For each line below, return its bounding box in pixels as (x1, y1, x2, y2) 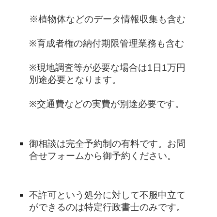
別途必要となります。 (29, 75, 122, 85)
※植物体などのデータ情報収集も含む (29, 14, 186, 24)
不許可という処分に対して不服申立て (29, 190, 186, 201)
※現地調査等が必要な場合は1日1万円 (29, 62, 186, 73)
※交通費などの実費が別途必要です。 (29, 99, 185, 109)
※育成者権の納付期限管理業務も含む (29, 38, 185, 48)
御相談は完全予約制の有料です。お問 (29, 138, 186, 149)
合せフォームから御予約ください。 (29, 150, 177, 161)
